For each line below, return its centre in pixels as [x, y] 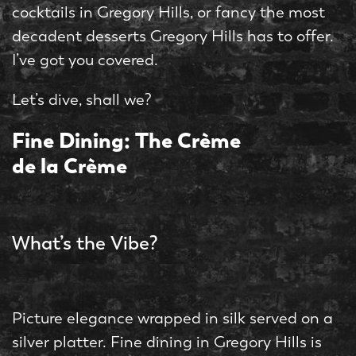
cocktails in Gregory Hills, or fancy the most [168, 13]
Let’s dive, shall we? [82, 100]
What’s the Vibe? [85, 243]
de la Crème [70, 166]
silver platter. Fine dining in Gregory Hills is [167, 342]
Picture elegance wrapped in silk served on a [172, 319]
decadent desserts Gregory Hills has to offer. [173, 37]
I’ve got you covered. [85, 60]
